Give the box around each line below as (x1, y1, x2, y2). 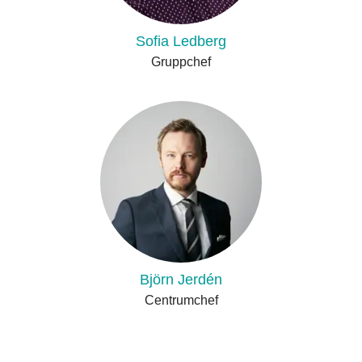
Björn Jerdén (140, 271, 222, 288)
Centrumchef (144, 293, 218, 307)
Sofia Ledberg (136, 33, 226, 49)
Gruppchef (151, 55, 211, 69)
